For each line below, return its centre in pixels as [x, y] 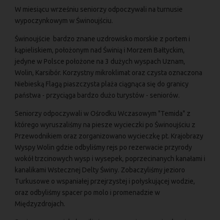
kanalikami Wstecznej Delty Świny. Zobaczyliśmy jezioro [100, 170]
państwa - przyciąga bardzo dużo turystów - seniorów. [97, 95]
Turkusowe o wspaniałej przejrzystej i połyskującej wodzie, [105, 181]
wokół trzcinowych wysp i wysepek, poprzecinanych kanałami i [110, 158]
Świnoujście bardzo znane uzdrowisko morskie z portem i [102, 39]
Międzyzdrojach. [40, 204]
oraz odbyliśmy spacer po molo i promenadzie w [87, 192]
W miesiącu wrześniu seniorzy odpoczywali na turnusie [99, 9]
